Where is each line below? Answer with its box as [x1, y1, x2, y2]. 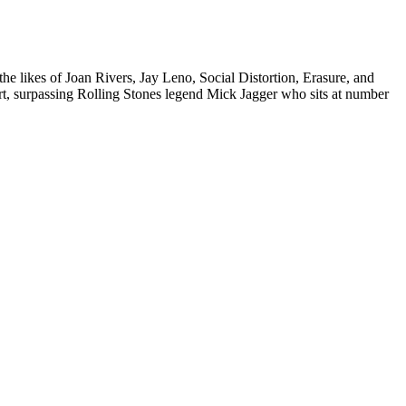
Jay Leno [140, 70, 192, 86]
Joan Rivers [65, 70, 132, 86]
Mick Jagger [207, 86, 277, 102]
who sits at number [277, 86, 389, 102]
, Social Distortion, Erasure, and [192, 70, 374, 86]
